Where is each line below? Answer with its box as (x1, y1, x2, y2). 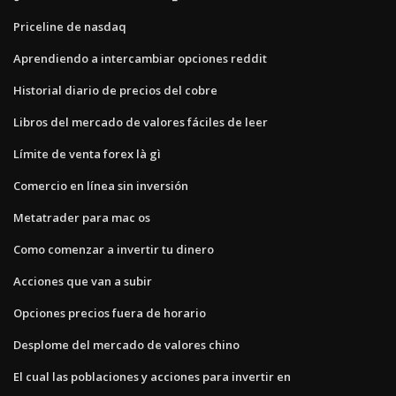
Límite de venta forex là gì (13, 145, 161, 162)
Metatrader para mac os (13, 209, 150, 225)
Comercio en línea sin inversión (13, 177, 188, 194)
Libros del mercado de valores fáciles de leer (13, 113, 268, 130)
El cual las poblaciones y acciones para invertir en (13, 368, 291, 385)
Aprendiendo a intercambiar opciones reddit (13, 49, 267, 66)
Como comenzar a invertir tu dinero (13, 240, 214, 257)
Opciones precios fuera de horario (13, 304, 206, 321)
